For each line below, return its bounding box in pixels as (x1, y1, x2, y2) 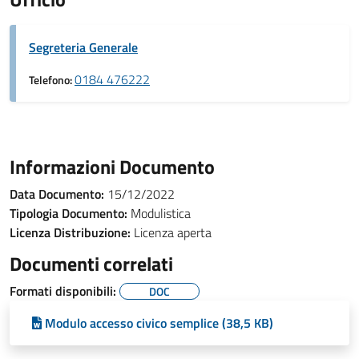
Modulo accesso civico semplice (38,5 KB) (45, 313, 273, 333)
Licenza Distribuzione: (10, 223, 131, 242)
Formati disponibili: (10, 281, 119, 301)
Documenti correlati (10, 249, 173, 278)
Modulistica (127, 204, 191, 223)
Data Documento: (10, 184, 104, 204)
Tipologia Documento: (10, 204, 127, 223)
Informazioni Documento (10, 152, 215, 181)
